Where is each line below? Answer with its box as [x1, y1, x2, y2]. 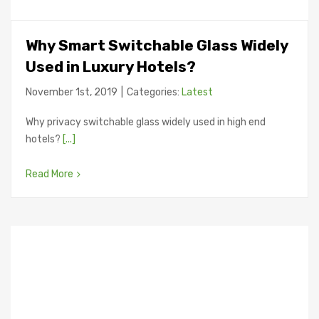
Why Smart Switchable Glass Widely [26, 36, 288, 54]
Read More [26, 167, 73, 180]
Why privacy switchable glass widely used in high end [26, 115, 266, 128]
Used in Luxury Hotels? [26, 57, 196, 75]
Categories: [127, 85, 182, 98]
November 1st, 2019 [26, 85, 117, 98]
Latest [182, 85, 213, 98]
